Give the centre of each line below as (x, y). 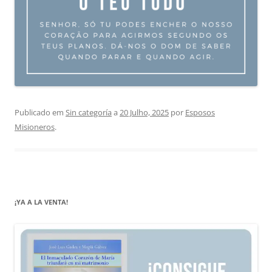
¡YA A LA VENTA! (41, 202)
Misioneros (35, 127)
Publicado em (40, 112)
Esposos (200, 112)
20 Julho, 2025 (144, 112)
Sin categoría (89, 112)
